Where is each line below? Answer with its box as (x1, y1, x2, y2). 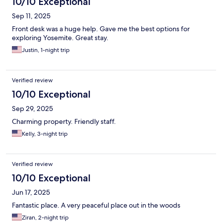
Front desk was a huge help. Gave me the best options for (12, 24, 190, 34)
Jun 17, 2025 (12, 188, 50, 197)
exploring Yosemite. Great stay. (12, 33, 109, 43)
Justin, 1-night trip (22, 46, 70, 55)
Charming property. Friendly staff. (12, 117, 116, 126)
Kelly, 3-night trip (22, 130, 68, 138)
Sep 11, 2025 (12, 11, 51, 21)
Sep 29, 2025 (12, 104, 53, 113)
